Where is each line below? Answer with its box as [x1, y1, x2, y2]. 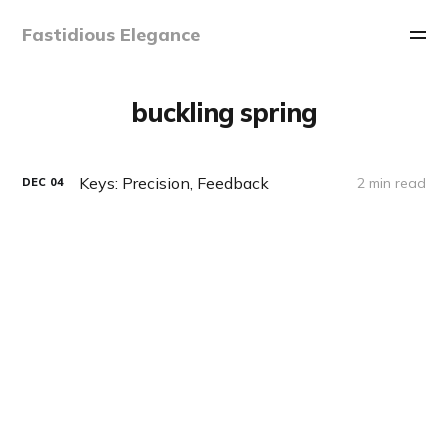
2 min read [356, 173, 426, 192]
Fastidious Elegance [22, 23, 201, 46]
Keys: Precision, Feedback [79, 172, 270, 193]
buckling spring [131, 95, 317, 129]
